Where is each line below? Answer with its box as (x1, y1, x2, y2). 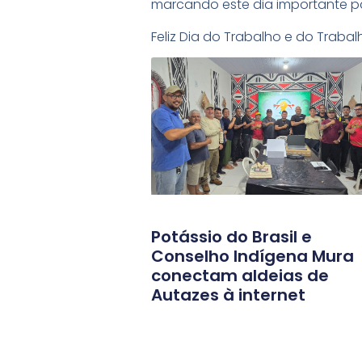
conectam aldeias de (151, 263, 329, 287)
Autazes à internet (151, 283, 305, 306)
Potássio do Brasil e (151, 225, 312, 248)
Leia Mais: (151, 80, 290, 120)
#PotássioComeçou (151, 59, 280, 78)
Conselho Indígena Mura (151, 244, 354, 267)
